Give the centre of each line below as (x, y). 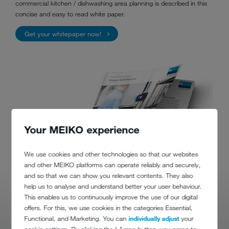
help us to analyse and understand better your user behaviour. (113, 186)
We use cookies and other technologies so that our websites (111, 154)
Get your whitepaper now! (63, 33)
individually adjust (154, 219)
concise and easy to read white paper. (70, 14)
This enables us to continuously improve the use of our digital (111, 197)
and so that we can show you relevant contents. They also (109, 176)
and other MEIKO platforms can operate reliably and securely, (112, 165)
